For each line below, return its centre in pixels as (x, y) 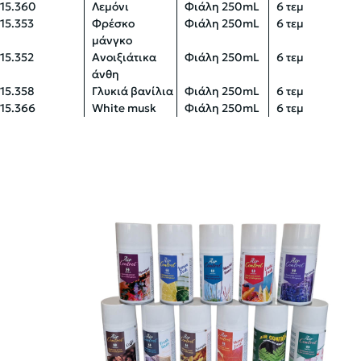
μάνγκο (112, 40)
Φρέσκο (114, 23)
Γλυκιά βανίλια (133, 91)
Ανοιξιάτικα (124, 57)
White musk (124, 108)
